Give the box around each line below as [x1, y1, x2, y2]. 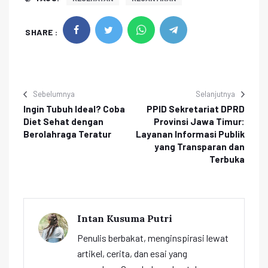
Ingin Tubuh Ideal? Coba [23, 103, 125, 114]
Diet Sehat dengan [23, 115, 103, 127]
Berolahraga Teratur [23, 128, 111, 139]
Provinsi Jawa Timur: [154, 115, 245, 127]
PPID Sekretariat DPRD [147, 103, 245, 114]
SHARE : [25, 27, 58, 38]
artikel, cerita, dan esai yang [77, 247, 187, 259]
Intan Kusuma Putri [77, 212, 172, 224]
